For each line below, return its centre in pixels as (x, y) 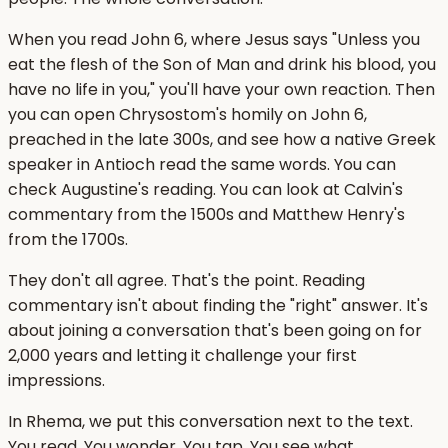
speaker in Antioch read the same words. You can (202, 165)
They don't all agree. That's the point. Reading (186, 281)
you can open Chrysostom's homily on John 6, (187, 115)
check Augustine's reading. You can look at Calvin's (205, 190)
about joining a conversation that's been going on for (215, 331)
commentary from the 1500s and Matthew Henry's (206, 215)
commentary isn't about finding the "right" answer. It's (218, 306)
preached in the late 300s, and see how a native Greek (222, 140)
